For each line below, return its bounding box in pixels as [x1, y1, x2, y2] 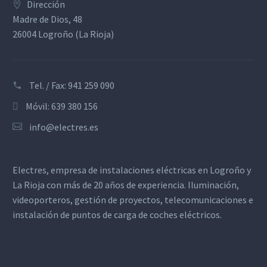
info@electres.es [29, 120, 98, 133]
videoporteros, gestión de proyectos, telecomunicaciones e [13, 194, 253, 206]
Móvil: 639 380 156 [26, 100, 98, 112]
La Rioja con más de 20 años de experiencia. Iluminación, [13, 179, 239, 191]
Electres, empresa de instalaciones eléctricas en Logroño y [13, 164, 251, 176]
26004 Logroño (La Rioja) [13, 27, 114, 40]
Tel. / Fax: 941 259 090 [29, 79, 114, 91]
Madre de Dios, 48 [13, 13, 82, 25]
